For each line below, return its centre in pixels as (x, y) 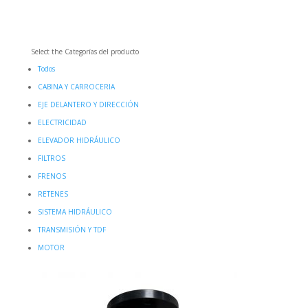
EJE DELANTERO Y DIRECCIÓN (88, 104)
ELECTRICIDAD (62, 122)
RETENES (53, 194)
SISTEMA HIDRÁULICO (75, 212)
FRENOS (52, 176)
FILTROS (51, 158)
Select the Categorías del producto (85, 52)
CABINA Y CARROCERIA (76, 87)
